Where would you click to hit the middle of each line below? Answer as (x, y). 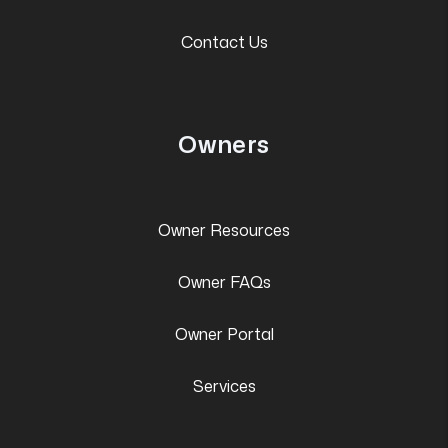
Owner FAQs (224, 281)
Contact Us (224, 41)
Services (224, 385)
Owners (224, 143)
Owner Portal (224, 333)
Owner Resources (224, 229)
